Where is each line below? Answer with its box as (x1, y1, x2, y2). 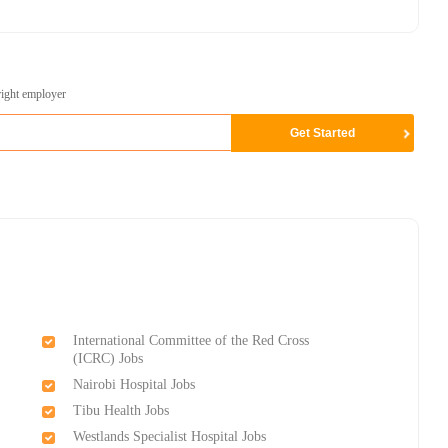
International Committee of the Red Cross (73, 332, 310, 348)
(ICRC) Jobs (73, 350, 144, 366)
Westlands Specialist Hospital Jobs (73, 428, 267, 444)
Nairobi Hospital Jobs (73, 376, 196, 392)
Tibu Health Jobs (73, 402, 170, 418)
